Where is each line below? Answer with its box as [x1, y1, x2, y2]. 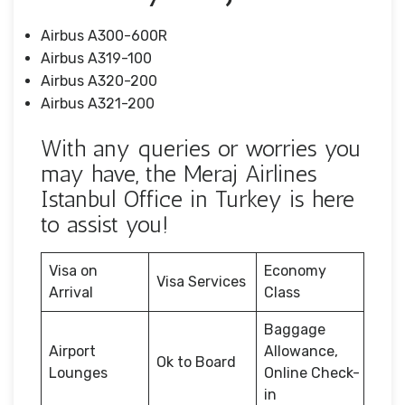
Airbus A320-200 [41, 71, 157, 89]
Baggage [264, 320, 325, 338]
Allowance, [264, 342, 338, 360]
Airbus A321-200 [41, 94, 155, 112]
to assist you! [41, 210, 168, 239]
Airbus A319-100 [41, 49, 152, 67]
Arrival [49, 283, 93, 301]
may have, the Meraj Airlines [41, 159, 317, 188]
